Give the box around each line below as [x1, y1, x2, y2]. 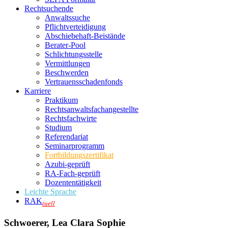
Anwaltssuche [45, 13, 90, 22]
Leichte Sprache [24, 187, 76, 196]
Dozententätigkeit [45, 178, 101, 187]
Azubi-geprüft [45, 160, 90, 168]
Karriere [24, 87, 51, 95]
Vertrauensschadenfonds [45, 77, 123, 86]
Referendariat [45, 132, 88, 141]
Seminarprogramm [45, 141, 104, 150]
